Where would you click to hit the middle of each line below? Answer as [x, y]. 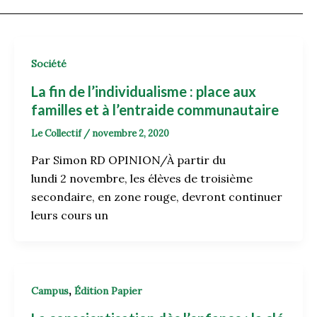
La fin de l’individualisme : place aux [143, 91]
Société [48, 64]
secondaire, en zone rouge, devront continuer [156, 197]
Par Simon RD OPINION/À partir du [128, 160]
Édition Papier [108, 291]
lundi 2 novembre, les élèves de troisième [142, 179]
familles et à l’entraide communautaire [155, 109]
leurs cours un [69, 215]
